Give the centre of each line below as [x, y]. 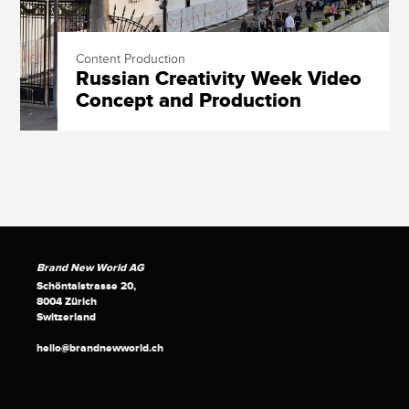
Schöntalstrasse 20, [86, 286]
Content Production [130, 58]
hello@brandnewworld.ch [100, 348]
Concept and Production [188, 100]
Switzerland [66, 317]
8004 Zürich [67, 301]
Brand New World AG [90, 267]
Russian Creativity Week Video [218, 79]
